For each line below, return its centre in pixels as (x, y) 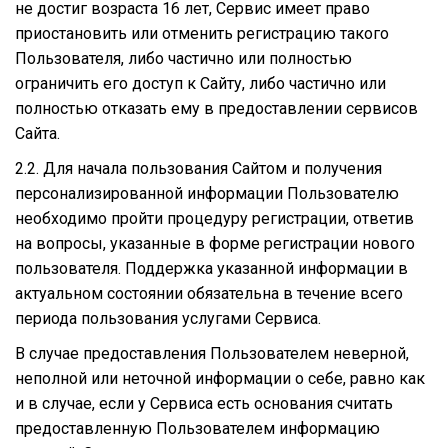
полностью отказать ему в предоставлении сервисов (216, 108)
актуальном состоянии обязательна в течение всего (209, 293)
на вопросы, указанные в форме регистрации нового (215, 243)
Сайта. (37, 133)
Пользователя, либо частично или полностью (183, 58)
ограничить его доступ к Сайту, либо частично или (200, 83)
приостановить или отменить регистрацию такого (202, 33)
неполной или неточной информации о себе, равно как (220, 378)
